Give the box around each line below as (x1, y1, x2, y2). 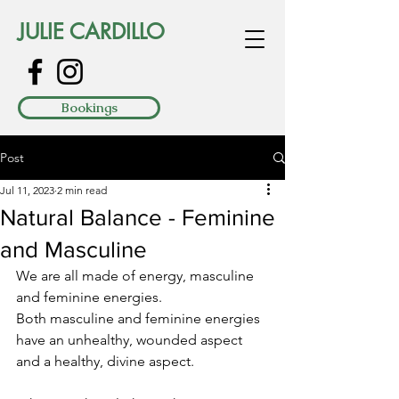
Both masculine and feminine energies (16, 310, 264, 327)
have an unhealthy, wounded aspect (16, 331, 246, 348)
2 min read (57, 183, 107, 197)
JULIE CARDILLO (18, 18, 165, 45)
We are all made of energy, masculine (16, 267, 257, 284)
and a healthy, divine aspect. (16, 353, 198, 370)
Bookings (61, 99, 118, 116)
